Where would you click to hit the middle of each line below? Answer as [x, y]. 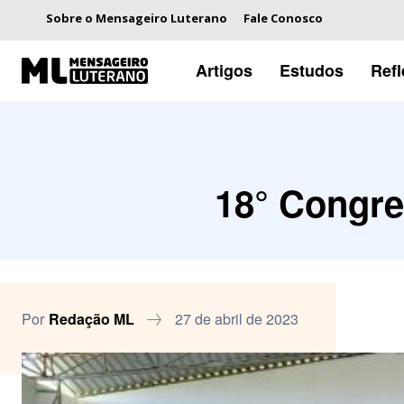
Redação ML [92, 318]
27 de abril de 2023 [237, 318]
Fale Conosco [283, 18]
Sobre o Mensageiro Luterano [137, 18]
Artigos [224, 70]
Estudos [311, 70]
